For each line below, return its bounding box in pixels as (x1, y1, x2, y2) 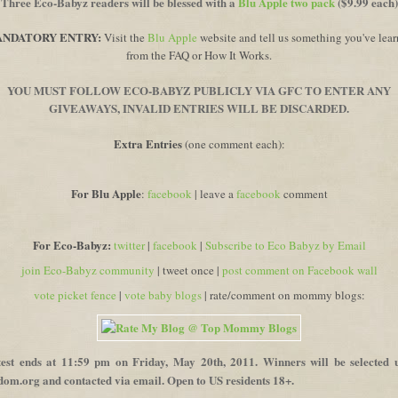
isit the (112, 28, 147, 45)
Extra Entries (113, 134, 182, 152)
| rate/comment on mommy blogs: (201, 286, 365, 303)
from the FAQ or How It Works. (126, 46, 272, 63)
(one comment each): (181, 135, 285, 152)
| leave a (194, 185, 236, 202)
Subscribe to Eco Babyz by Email (204, 236, 366, 253)
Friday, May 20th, (132, 352, 226, 370)
